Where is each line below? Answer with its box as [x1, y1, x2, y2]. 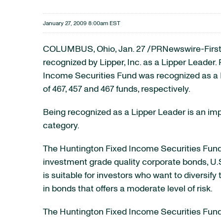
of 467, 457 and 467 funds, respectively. [43, 85, 190, 94]
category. [43, 121, 79, 130]
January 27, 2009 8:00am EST [43, 20, 120, 26]
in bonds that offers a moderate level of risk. [43, 184, 213, 193]
